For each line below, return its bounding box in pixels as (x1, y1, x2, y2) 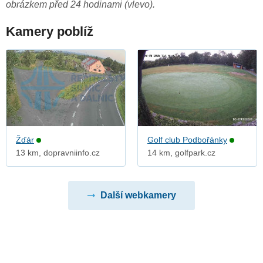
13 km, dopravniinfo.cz (16, 148, 100, 158)
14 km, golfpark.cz (147, 148, 215, 158)
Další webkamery (100, 190, 176, 201)
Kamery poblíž (6, 24, 93, 39)
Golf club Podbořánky (147, 135, 227, 145)
